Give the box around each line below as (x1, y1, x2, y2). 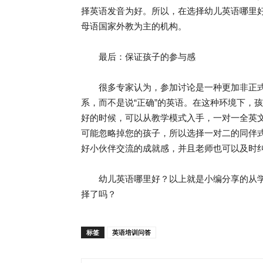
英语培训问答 (112, 228, 151, 237)
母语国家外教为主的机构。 (81, 21, 187, 31)
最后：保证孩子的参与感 (81, 52, 195, 62)
